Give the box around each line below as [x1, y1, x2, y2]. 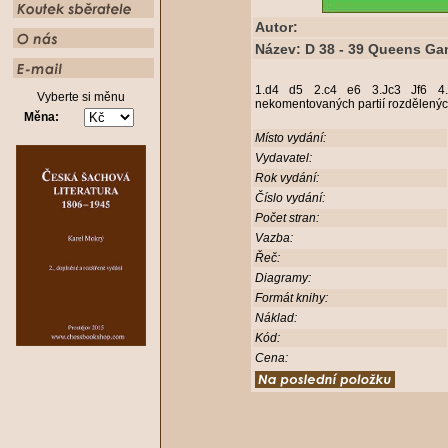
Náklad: [254, 311, 297, 325]
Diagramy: [254, 271, 311, 285]
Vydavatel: [254, 151, 312, 165]
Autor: [254, 19, 298, 35]
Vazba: [254, 231, 293, 245]
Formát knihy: [254, 291, 328, 305]
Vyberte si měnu [36, 90, 125, 104]
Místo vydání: [254, 131, 326, 145]
